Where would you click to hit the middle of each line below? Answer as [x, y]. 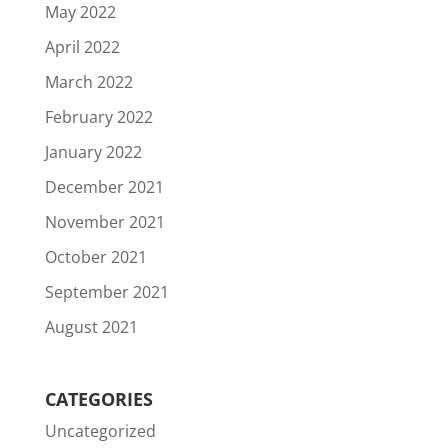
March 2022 [88, 81]
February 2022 [98, 116]
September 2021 [106, 291]
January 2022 [93, 151]
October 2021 [95, 256]
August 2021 [91, 326]
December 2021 [104, 186]
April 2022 [82, 46]
